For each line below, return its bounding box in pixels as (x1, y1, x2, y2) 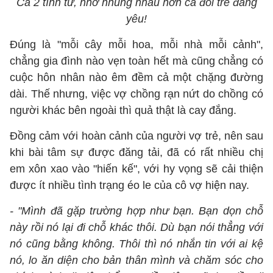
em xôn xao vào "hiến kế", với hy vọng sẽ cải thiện (10, 163, 263, 175)
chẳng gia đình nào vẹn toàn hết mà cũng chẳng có (10, 55, 263, 67)
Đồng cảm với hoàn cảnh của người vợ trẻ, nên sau (10, 130, 263, 142)
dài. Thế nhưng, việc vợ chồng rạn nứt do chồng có (10, 88, 263, 100)
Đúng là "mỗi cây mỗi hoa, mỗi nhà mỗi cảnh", (10, 38, 263, 51)
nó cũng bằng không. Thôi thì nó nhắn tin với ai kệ (10, 238, 263, 250)
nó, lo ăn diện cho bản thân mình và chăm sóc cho (10, 254, 263, 266)
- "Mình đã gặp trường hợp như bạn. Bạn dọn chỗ (10, 205, 263, 217)
